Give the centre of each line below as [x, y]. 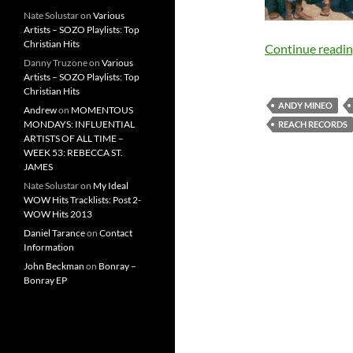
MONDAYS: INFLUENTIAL [79, 124]
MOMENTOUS [102, 110]
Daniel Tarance [54, 233]
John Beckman [54, 266]
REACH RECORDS [313, 124]
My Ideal [111, 186]
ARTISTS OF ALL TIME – [74, 138]
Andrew [40, 110]
